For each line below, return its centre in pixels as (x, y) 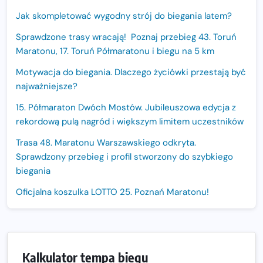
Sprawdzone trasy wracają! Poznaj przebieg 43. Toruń (126, 37)
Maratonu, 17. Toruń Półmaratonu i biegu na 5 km (115, 51)
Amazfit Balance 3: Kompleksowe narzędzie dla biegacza (130, 213)
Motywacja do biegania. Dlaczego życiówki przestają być (131, 73)
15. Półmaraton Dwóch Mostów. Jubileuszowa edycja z (126, 108)
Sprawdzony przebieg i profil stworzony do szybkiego (124, 157)
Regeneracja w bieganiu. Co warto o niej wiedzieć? (120, 249)
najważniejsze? (47, 87)
